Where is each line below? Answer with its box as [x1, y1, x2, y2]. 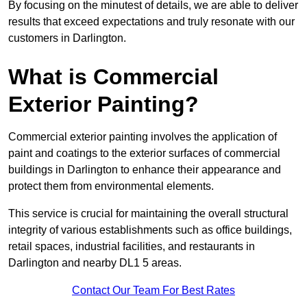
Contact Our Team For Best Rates [72, 284, 235, 297]
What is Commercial [8, 64, 219, 90]
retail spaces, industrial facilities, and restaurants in [8, 241, 255, 253]
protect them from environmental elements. [8, 180, 214, 193]
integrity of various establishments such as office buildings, [8, 224, 292, 236]
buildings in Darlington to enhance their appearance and [8, 164, 281, 176]
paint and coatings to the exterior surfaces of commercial [8, 147, 280, 160]
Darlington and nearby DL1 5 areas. [8, 257, 182, 269]
